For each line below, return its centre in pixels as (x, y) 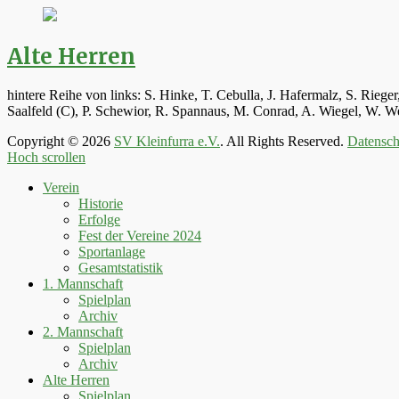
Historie (101, 204)
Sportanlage (112, 252)
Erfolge (99, 220)
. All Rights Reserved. (284, 142)
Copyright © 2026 (61, 142)
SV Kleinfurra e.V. (167, 142)
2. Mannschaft (83, 332)
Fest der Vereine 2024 (140, 236)
